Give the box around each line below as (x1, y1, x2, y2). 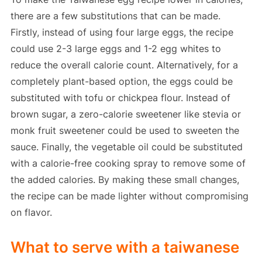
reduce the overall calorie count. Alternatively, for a (10, 59, 238, 71)
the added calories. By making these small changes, (10, 174, 239, 186)
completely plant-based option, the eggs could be (10, 75, 233, 88)
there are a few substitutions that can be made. (10, 10, 220, 22)
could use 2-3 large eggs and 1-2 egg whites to (10, 43, 221, 55)
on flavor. (10, 206, 52, 219)
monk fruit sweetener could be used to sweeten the (10, 125, 239, 137)
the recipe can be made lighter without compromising (10, 190, 249, 202)
